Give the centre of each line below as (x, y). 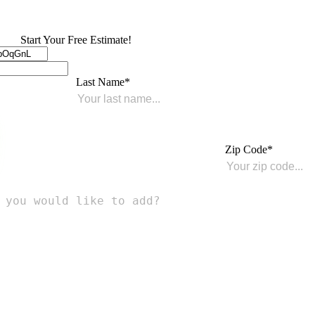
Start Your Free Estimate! (76, 39)
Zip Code (246, 149)
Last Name (100, 82)
